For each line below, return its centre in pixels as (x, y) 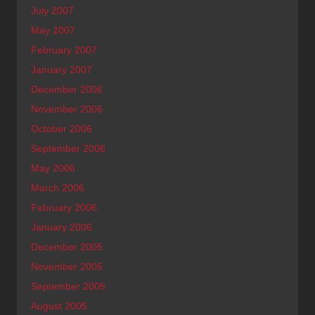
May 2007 (53, 30)
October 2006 (62, 128)
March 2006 (58, 187)
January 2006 (62, 227)
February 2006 (64, 207)
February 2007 (64, 50)
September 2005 (68, 286)
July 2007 (52, 10)
